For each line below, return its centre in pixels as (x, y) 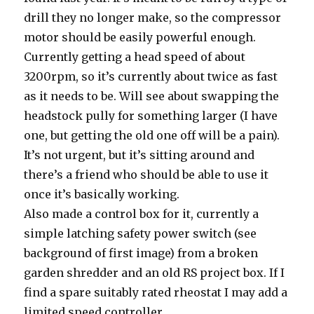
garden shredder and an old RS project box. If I (155, 273)
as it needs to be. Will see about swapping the (152, 96)
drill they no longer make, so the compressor (153, 18)
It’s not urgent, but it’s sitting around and (139, 155)
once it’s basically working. (102, 194)
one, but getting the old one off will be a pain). (152, 135)
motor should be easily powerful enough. (140, 37)
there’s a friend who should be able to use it (146, 175)
